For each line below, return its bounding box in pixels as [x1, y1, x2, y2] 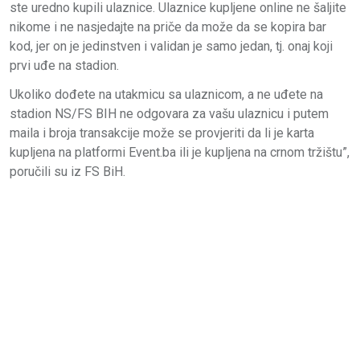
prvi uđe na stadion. [10, 57, 119, 73]
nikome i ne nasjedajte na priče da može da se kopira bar [10, 18, 326, 35]
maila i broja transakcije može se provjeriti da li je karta [10, 125, 314, 141]
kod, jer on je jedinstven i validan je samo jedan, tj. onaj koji [10, 38, 333, 54]
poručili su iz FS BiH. [10, 163, 125, 179]
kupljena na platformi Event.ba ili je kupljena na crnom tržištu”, [10, 144, 350, 160]
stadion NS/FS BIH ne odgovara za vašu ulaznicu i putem [10, 105, 329, 121]
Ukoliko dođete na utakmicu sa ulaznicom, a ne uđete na [10, 86, 323, 102]
